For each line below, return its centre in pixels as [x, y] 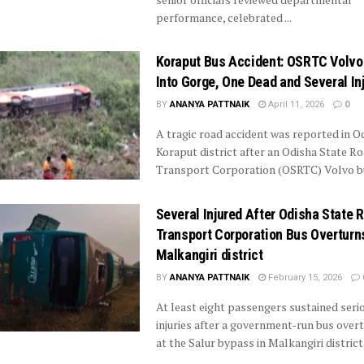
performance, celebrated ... [223, 18]
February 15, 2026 [303, 277]
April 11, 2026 [295, 105]
